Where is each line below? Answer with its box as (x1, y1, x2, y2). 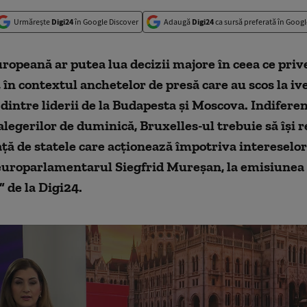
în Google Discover (73, 16, 138, 27)
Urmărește (14, 16, 51, 27)
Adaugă (164, 16, 192, 27)
